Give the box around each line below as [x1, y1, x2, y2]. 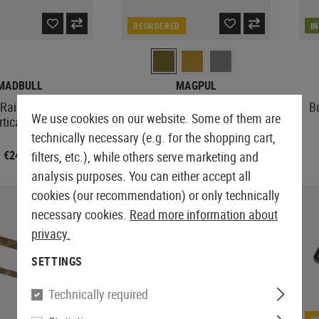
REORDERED [133, 20, 181, 31]
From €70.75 [167, 147, 226, 163]
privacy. [31, 225, 70, 242]
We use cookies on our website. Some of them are [31, 110, 281, 127]
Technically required [48, 286, 148, 303]
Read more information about [130, 206, 278, 223]
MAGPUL [175, 78, 216, 93]
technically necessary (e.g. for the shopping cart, [31, 129, 276, 146]
